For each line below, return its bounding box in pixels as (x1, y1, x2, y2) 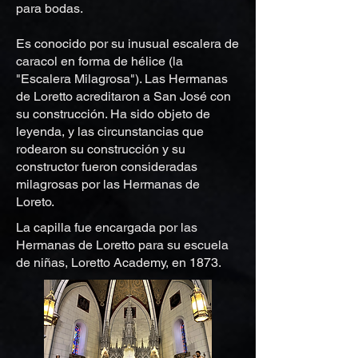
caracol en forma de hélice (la (16, 54, 183, 69)
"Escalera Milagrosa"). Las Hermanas (16, 71, 228, 86)
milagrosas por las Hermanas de (16, 177, 200, 192)
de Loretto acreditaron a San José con (16, 89, 231, 104)
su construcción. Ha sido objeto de (16, 106, 210, 121)
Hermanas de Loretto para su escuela (16, 237, 229, 253)
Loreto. (16, 194, 54, 209)
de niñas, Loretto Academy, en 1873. (16, 255, 221, 270)
